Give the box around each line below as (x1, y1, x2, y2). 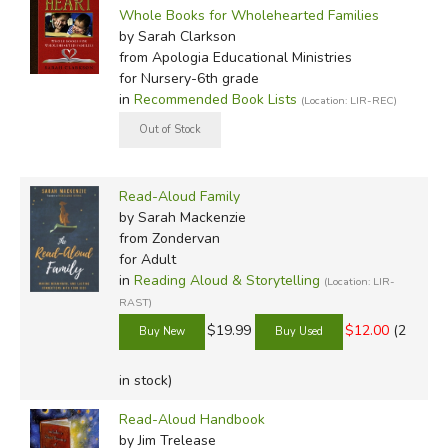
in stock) (118, 370, 172, 390)
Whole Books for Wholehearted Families (118, 5, 379, 25)
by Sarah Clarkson (118, 26, 236, 46)
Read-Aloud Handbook (118, 409, 265, 429)
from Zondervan (118, 228, 220, 248)
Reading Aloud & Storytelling (133, 270, 320, 290)
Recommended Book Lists (133, 89, 297, 109)
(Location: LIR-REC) (300, 92, 397, 108)
